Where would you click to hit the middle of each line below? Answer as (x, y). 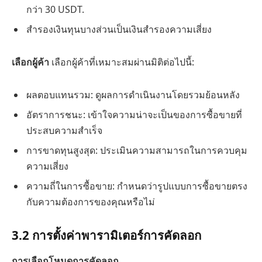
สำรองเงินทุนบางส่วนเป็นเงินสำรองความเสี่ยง (119, 30)
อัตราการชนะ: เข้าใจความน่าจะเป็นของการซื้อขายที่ (134, 114)
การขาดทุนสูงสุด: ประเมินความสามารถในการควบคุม (137, 150)
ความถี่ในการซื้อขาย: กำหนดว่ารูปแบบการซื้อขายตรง (137, 186)
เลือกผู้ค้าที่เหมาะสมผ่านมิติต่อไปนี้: (122, 62)
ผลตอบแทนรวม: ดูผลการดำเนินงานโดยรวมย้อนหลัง (133, 94)
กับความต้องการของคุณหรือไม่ (91, 201)
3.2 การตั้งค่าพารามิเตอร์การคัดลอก (106, 235)
